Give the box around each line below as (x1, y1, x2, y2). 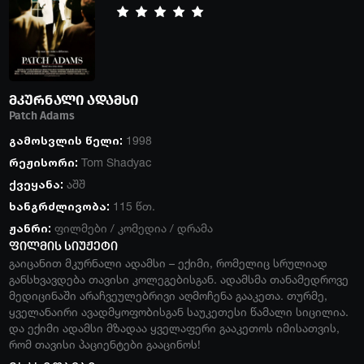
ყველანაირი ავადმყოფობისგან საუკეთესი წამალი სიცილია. (8, 305, 349, 319)
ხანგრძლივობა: (8, 199, 110, 214)
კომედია (117, 221, 167, 236)
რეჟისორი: (8, 155, 78, 170)
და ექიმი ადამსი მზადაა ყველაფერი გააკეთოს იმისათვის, (8, 321, 340, 336)
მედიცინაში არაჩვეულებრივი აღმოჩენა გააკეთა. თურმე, (8, 288, 327, 303)
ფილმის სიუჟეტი (8, 240, 118, 254)
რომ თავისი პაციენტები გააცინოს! (8, 337, 201, 352)
